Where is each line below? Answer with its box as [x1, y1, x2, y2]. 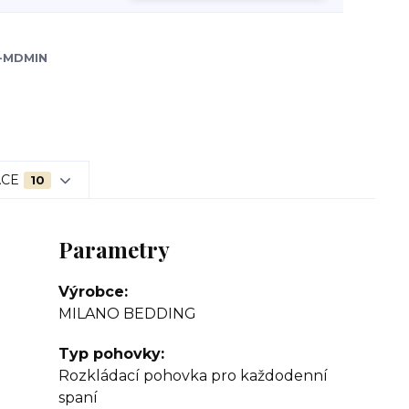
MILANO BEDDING [58, 305, 196, 322]
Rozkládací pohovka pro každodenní [58, 367, 328, 384]
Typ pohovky [58, 345, 161, 362]
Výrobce [58, 283, 124, 300]
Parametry [58, 235, 170, 264]
